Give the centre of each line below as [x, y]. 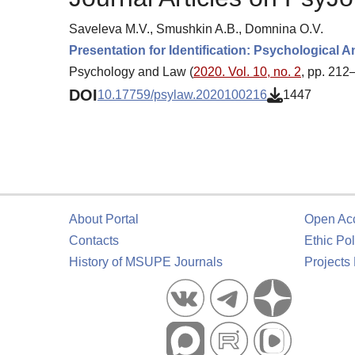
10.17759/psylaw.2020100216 [182, 95]
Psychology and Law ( [131, 71]
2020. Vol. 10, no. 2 [247, 71]
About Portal [104, 219]
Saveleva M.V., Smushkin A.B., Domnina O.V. [196, 29]
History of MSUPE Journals [146, 262]
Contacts [94, 240]
